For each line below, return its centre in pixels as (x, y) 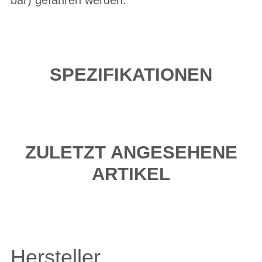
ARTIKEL (131, 174)
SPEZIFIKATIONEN (131, 74)
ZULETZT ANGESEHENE (131, 153)
